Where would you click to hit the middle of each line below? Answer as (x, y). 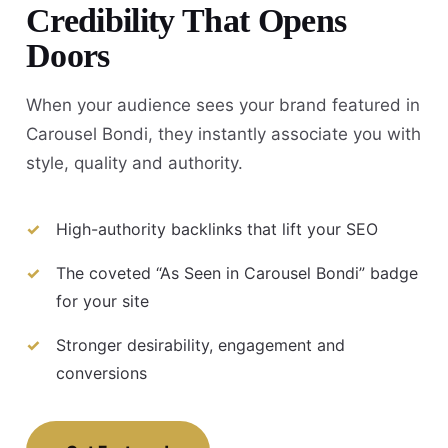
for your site (102, 301)
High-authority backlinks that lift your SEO (217, 229)
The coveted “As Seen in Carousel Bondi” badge (237, 273)
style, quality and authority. (134, 162)
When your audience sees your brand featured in (223, 104)
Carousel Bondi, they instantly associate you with (223, 133)
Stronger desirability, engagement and (200, 345)
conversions (101, 373)
